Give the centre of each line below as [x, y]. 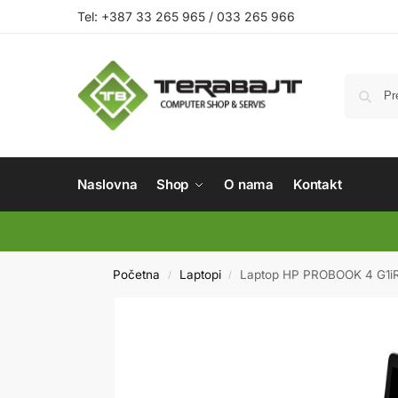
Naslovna [107, 184]
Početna [137, 275]
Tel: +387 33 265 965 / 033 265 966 [186, 16]
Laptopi [200, 275]
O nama [249, 184]
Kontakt [318, 184]
